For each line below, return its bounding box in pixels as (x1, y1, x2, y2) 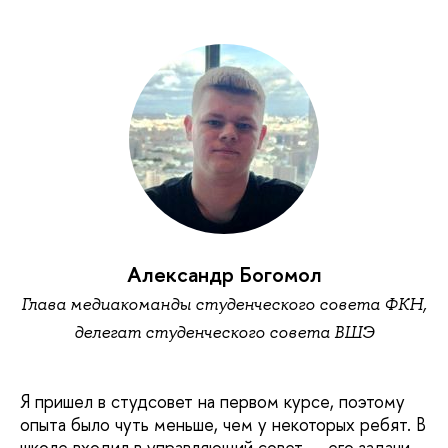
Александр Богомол (126, 259, 322, 289)
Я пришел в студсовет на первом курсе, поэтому (20, 388, 405, 414)
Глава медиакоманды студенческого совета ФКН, (21, 292, 427, 315)
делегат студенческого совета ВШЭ (74, 320, 374, 343)
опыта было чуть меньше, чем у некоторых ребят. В (20, 411, 426, 437)
